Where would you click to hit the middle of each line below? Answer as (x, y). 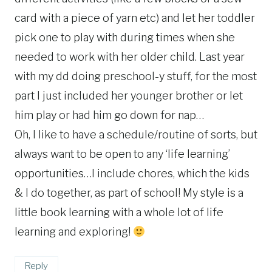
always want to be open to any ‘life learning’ (122, 154)
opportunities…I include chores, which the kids (132, 174)
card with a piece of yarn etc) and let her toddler (135, 18)
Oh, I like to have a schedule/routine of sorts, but (136, 135)
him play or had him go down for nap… (109, 115)
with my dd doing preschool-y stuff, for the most (136, 76)
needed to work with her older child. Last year (130, 57)
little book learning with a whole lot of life (119, 212)
